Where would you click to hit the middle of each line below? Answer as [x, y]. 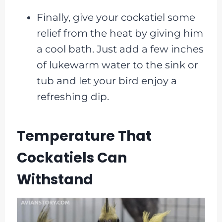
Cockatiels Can [72, 158]
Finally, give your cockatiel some [116, 18]
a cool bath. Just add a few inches [120, 49]
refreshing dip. [73, 97]
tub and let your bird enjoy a [107, 81]
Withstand [55, 180]
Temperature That [84, 136]
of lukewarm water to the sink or [117, 65]
